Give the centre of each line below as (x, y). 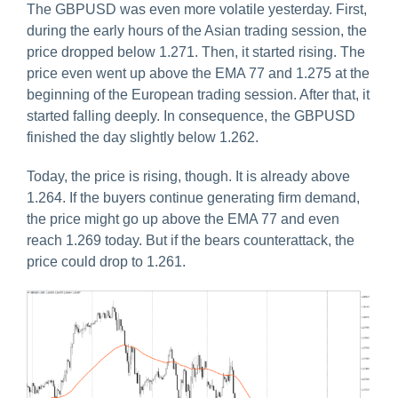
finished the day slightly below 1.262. (143, 138)
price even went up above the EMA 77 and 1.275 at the (198, 74)
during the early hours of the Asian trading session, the (197, 31)
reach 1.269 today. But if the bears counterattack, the (191, 241)
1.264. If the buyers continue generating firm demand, (193, 198)
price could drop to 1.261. (106, 262)
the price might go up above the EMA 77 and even (183, 219)
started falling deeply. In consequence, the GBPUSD (191, 116)
